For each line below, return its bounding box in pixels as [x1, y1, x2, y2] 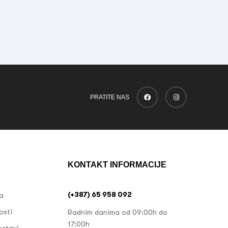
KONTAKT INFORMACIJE [68, 160, 166, 169]
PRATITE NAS [90, 94, 129, 101]
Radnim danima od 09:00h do [68, 208, 167, 217]
